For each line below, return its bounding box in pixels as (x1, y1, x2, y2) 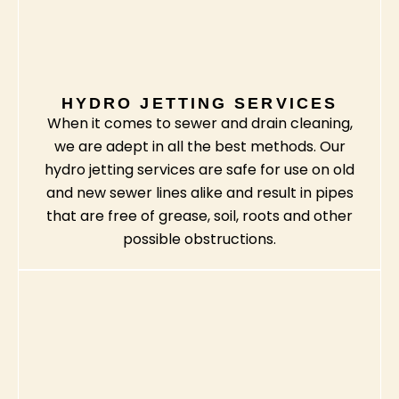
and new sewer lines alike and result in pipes (45, 183, 354, 204)
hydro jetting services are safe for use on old (45, 159, 354, 181)
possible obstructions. (123, 229, 276, 250)
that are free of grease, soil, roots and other (46, 206, 353, 227)
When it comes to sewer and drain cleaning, (46, 113, 353, 134)
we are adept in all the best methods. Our (53, 136, 346, 158)
